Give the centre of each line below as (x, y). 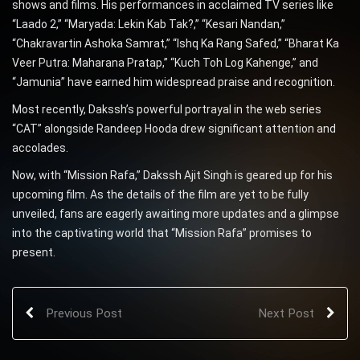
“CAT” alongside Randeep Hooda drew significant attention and (174, 128)
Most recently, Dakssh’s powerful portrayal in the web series (167, 109)
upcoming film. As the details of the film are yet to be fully (160, 194)
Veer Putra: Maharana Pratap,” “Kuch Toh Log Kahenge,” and (165, 62)
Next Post (286, 313)
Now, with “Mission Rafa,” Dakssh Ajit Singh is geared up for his (172, 175)
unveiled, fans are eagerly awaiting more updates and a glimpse (176, 213)
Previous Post (84, 313)
